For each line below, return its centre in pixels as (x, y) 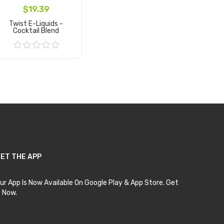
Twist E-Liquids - (36, 23)
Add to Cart (36, 60)
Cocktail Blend (36, 30)
